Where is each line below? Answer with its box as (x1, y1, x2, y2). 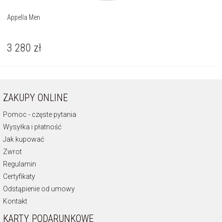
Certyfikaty (3, 172, 35, 180)
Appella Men (7, 13, 41, 21)
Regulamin (3, 160, 36, 168)
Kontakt (3, 197, 27, 205)
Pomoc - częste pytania (3, 110, 76, 118)
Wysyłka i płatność (3, 122, 61, 131)
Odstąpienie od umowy (3, 184, 75, 193)
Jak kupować (3, 135, 44, 143)
